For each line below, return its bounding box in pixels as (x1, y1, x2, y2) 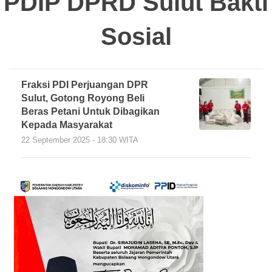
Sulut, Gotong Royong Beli (21, 92, 144, 103)
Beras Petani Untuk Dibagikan (21, 106, 160, 117)
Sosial (100, 22, 172, 50)
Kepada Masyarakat (21, 119, 112, 130)
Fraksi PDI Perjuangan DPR (21, 79, 148, 90)
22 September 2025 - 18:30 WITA (21, 135, 138, 144)
